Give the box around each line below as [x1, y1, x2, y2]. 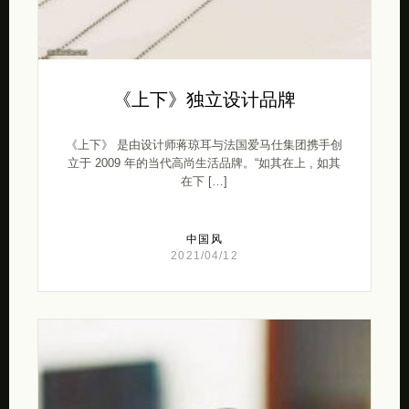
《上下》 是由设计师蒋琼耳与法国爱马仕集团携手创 [66, 138, 343, 152]
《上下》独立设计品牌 [112, 89, 296, 110]
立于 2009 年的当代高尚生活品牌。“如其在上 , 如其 [68, 156, 341, 171]
